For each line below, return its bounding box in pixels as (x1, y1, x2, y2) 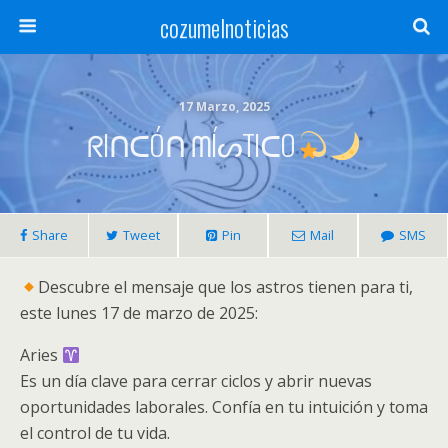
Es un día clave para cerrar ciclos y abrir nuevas (20, 370, 372, 392)
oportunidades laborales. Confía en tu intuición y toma (20, 396, 428, 418)
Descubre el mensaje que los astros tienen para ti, (38, 276, 414, 298)
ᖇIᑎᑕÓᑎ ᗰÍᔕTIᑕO (86, 123, 296, 165)
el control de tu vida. (20, 422, 170, 444)
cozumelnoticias (159, 9, 289, 45)
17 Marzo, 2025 (178, 98, 270, 115)
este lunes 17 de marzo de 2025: (20, 302, 258, 324)
